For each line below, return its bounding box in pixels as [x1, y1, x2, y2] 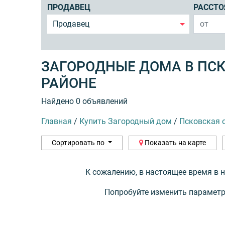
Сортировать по [52, 138, 106, 147]
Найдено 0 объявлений [41, 96, 128, 106]
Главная [41, 116, 72, 126]
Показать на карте [143, 138, 206, 147]
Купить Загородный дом [79, 116, 172, 126]
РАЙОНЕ [41, 74, 96, 91]
